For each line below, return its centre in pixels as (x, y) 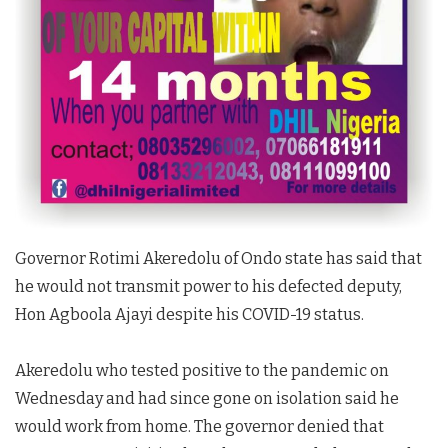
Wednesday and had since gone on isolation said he (207, 399)
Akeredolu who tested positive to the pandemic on (202, 371)
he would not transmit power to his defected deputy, (208, 287)
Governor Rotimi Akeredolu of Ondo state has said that (218, 259)
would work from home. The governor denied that (199, 427)
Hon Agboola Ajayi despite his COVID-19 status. (189, 315)
